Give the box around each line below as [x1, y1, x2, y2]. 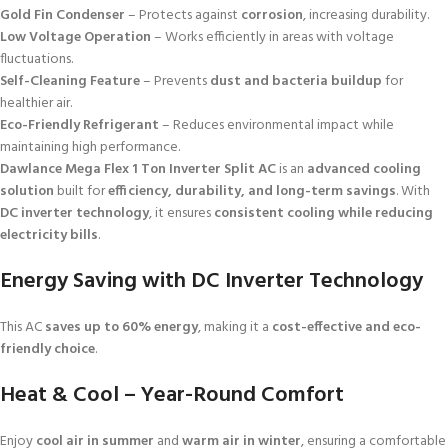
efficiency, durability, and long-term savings [108, 180, 396, 204]
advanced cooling [307, 158, 421, 182]
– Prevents [140, 70, 210, 94]
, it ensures [149, 202, 214, 226]
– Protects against [125, 4, 241, 28]
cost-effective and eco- [272, 316, 421, 340]
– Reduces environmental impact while [159, 114, 394, 138]
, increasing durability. [303, 4, 429, 28]
